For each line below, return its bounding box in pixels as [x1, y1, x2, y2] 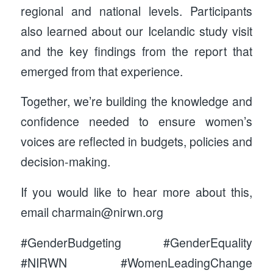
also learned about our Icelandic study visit [20, 22, 253, 40]
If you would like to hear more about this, [20, 183, 253, 201]
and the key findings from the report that [20, 42, 253, 60]
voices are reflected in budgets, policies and [20, 133, 253, 151]
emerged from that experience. [20, 62, 183, 80]
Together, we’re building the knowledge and [20, 93, 253, 110]
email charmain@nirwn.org [20, 204, 163, 221]
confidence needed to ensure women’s [20, 113, 253, 130]
